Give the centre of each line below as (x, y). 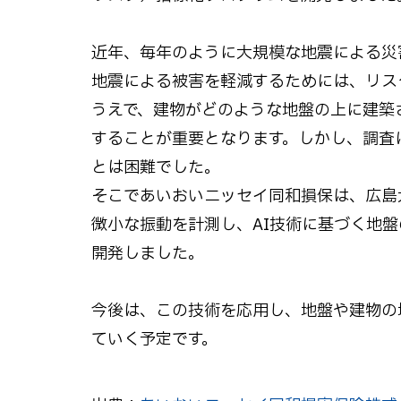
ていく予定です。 (154, 340)
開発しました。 (148, 254)
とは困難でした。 (156, 168)
